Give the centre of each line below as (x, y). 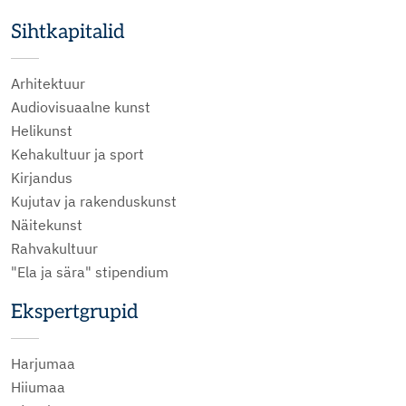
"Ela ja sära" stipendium (90, 272)
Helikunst (42, 130)
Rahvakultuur (54, 248)
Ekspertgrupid (75, 312)
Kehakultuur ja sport (77, 154)
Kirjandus (42, 178)
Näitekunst (47, 225)
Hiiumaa (38, 387)
